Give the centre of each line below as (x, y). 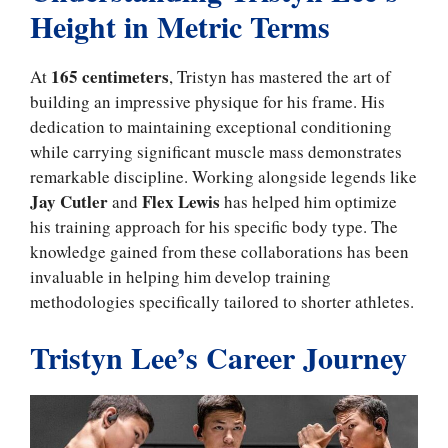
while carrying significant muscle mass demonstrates (216, 151)
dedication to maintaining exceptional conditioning (211, 126)
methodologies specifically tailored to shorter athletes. (222, 301)
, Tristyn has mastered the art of (280, 76)
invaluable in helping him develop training (180, 276)
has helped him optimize (308, 201)
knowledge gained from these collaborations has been (219, 251)
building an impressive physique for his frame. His (207, 101)
